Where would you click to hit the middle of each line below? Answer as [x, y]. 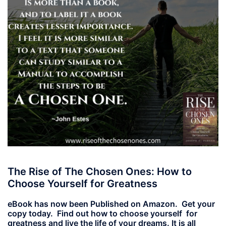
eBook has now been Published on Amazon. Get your [111, 204]
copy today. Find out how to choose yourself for [102, 214]
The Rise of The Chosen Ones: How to [100, 172]
